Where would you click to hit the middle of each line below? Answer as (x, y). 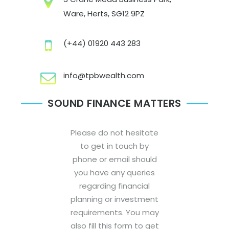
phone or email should (114, 159)
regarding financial (114, 186)
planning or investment (114, 199)
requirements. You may (114, 213)
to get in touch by (114, 146)
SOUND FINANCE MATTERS (114, 104)
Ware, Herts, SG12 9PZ (104, 14)
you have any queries (114, 173)
